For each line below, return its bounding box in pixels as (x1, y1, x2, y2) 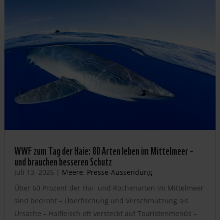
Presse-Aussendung (86, 167, 152, 177)
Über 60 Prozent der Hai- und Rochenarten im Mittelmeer (14, 183, 204, 192)
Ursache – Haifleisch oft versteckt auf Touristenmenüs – (14, 208, 197, 218)
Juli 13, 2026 (14, 167, 54, 177)
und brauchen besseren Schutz (14, 152, 112, 168)
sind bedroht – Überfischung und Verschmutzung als (14, 195, 189, 205)
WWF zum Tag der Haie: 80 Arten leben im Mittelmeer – (14, 141, 193, 158)
